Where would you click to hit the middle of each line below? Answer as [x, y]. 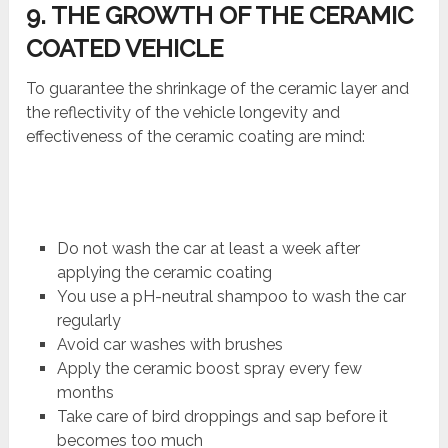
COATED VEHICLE [125, 49]
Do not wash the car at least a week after [208, 249]
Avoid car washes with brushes [169, 345]
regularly [88, 321]
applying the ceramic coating [164, 273]
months [85, 393]
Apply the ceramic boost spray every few [209, 369]
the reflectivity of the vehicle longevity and [183, 113]
